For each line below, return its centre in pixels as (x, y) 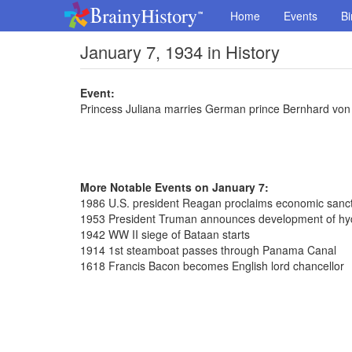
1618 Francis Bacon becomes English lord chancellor (212, 266)
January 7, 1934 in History (180, 51)
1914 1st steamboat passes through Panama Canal (208, 250)
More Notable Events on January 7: (174, 187)
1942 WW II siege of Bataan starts (165, 234)
